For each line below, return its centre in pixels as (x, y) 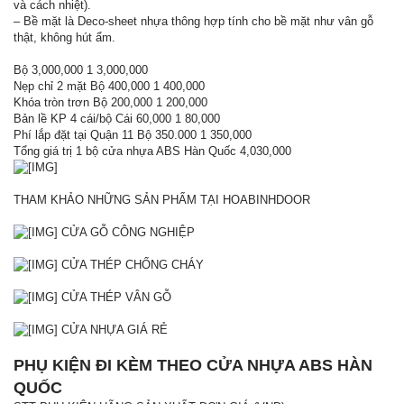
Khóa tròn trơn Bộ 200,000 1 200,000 (110, 102)
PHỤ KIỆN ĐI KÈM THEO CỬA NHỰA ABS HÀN (193, 365)
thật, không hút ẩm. (64, 37)
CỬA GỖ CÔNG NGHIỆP (126, 232)
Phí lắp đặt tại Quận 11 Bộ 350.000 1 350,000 (133, 135)
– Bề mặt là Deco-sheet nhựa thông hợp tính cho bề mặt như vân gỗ (193, 21)
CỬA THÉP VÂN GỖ (115, 297)
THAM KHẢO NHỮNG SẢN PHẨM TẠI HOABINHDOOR (162, 200)
